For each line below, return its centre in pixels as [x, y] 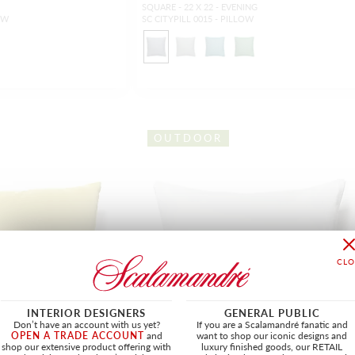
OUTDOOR [189, 138]
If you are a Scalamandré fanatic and [272, 325]
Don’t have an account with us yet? [86, 325]
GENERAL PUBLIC [272, 313]
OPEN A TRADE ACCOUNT [77, 336]
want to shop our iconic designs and [272, 336]
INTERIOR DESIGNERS [86, 313]
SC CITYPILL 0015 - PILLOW [197, 19]
